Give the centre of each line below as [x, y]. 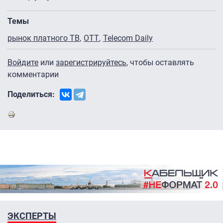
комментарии [33, 74]
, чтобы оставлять [160, 62]
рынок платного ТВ [44, 38]
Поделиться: [31, 94]
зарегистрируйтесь [91, 62]
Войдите [23, 62]
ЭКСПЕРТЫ [32, 216]
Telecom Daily [128, 38]
